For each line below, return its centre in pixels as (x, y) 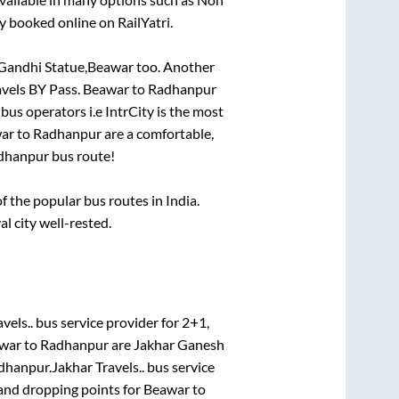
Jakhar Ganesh (179, 345)
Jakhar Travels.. (98, 367)
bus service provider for (107, 322)
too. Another (174, 66)
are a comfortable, (158, 133)
